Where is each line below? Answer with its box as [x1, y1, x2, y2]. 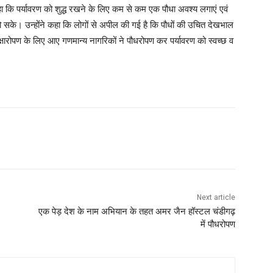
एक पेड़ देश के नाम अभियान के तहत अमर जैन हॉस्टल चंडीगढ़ [38, 206, 235, 218]
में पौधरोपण [200, 219, 235, 230]
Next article [196, 193, 235, 202]
